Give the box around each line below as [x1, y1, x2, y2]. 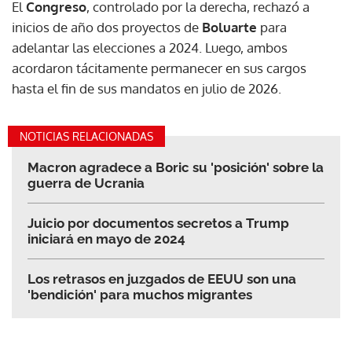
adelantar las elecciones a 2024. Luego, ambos [12, 38, 288, 56]
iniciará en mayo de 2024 [27, 230, 185, 247]
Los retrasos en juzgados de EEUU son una [27, 270, 296, 287]
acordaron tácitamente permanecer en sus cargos [12, 59, 306, 76]
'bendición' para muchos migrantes [27, 286, 252, 302]
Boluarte [202, 18, 257, 35]
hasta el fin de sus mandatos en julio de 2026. [12, 79, 281, 97]
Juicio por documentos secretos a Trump [27, 214, 289, 231]
